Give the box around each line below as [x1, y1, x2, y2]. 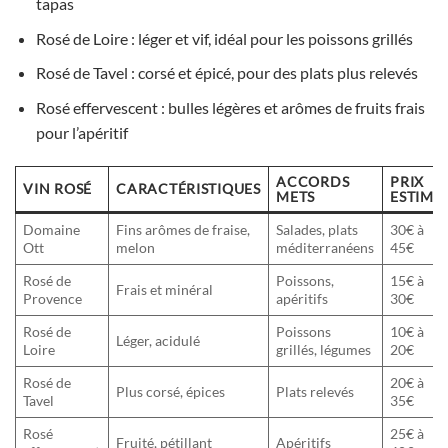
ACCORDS [276, 172, 350, 190]
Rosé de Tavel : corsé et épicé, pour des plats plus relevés [35, 63, 418, 83]
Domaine [23, 220, 81, 238]
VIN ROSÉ [23, 179, 92, 197]
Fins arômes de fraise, [116, 220, 251, 238]
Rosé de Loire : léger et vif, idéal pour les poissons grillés [35, 28, 413, 48]
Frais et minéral [116, 280, 214, 298]
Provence [23, 289, 83, 307]
